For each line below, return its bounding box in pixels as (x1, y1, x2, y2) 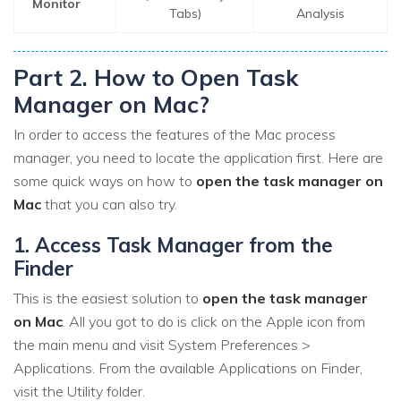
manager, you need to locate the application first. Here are (13, 149, 383, 167)
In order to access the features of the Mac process (13, 125, 336, 144)
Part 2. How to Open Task (13, 62, 298, 91)
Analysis (296, 5, 345, 22)
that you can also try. (41, 195, 177, 214)
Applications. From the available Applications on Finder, (13, 358, 363, 377)
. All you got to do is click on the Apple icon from (63, 311, 365, 330)
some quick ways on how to (13, 172, 196, 191)
